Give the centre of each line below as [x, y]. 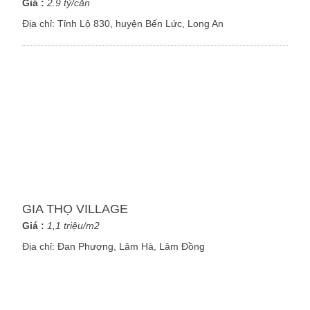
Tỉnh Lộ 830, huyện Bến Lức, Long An [141, 24]
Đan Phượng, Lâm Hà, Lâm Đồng [131, 247]
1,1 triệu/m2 [74, 226]
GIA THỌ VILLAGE [75, 209]
